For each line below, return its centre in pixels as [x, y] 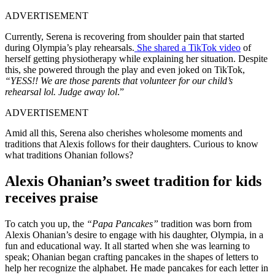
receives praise [52, 197]
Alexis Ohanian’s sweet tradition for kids [133, 181]
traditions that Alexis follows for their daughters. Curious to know [132, 144]
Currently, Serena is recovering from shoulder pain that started [125, 36]
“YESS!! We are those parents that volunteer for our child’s [119, 80]
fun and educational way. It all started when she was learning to [127, 246]
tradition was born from [205, 223]
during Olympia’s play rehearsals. [70, 47]
